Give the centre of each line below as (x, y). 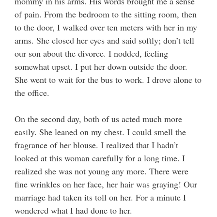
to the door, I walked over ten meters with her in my (106, 27)
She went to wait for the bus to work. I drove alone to (108, 80)
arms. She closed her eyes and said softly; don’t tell (104, 40)
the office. (32, 93)
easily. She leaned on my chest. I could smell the (100, 132)
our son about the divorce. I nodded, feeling (91, 54)
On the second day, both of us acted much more (98, 119)
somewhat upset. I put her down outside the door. (101, 67)
